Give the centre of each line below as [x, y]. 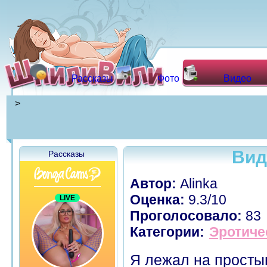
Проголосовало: [186, 216]
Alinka [197, 184]
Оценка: [157, 200]
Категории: [167, 232]
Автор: [153, 184]
